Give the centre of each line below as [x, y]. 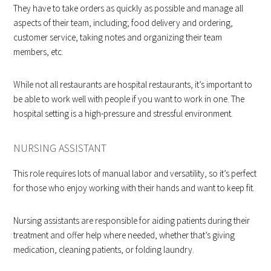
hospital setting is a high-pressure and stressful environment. [123, 113]
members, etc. [39, 51]
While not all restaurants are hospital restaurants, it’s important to [133, 84]
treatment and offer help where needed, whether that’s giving [124, 235]
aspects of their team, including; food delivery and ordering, [123, 22]
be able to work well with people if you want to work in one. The [129, 99]
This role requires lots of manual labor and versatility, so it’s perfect [135, 173]
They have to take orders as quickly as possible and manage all [129, 8]
